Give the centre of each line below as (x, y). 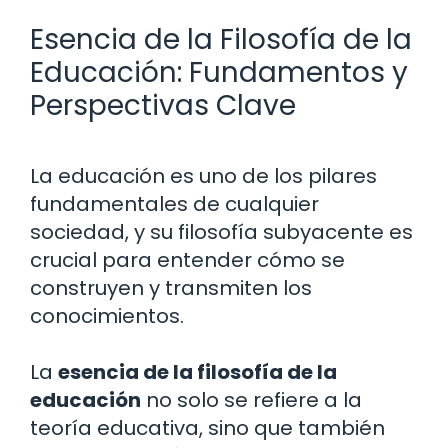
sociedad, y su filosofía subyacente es (221, 231)
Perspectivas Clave (163, 105)
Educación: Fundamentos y (219, 72)
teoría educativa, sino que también (207, 427)
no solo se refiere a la (251, 399)
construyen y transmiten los (171, 287)
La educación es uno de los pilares (203, 175)
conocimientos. (107, 315)
